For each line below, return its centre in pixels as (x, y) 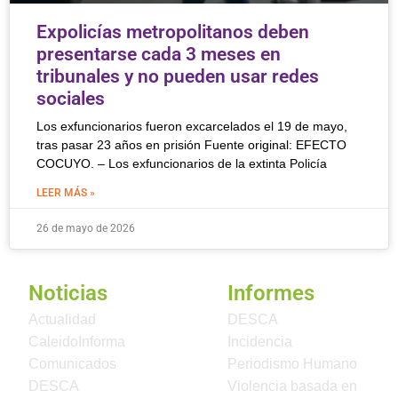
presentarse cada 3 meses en (159, 54)
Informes (271, 293)
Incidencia (260, 342)
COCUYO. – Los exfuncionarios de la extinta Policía (182, 163)
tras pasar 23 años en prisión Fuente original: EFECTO (191, 145)
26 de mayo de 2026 (86, 228)
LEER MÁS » (66, 193)
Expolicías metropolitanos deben (173, 32)
